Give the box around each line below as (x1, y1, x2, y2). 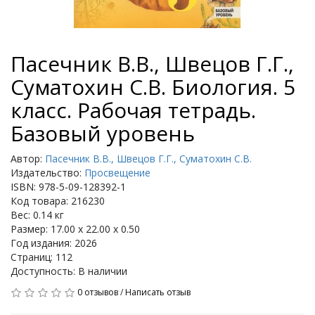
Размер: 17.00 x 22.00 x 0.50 (11, 222, 140, 236)
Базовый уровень (11, 119, 195, 148)
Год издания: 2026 (11, 236, 97, 250)
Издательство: (11, 166, 84, 179)
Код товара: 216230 (11, 194, 105, 207)
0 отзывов (77, 286, 118, 298)
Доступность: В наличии (11, 264, 127, 278)
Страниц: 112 (11, 250, 72, 264)
